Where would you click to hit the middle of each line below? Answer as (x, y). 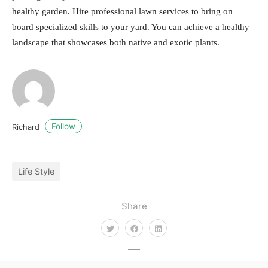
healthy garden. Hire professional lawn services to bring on (122, 11)
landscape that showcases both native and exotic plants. (116, 42)
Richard (27, 127)
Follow (63, 127)
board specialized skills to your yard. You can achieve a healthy (131, 27)
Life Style (36, 172)
